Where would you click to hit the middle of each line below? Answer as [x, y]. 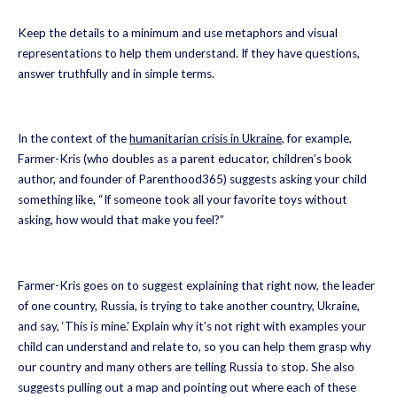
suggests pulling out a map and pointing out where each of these [187, 387]
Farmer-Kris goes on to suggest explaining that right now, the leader [196, 285]
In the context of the [74, 139]
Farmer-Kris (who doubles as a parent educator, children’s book [185, 159]
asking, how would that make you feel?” [121, 220]
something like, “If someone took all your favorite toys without [183, 200]
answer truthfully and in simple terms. [116, 74]
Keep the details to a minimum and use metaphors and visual [178, 33]
